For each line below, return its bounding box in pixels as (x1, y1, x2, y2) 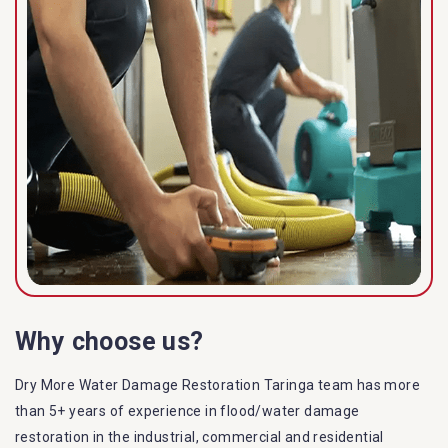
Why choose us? (15, 327, 204, 357)
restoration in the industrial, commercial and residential (15, 429, 384, 446)
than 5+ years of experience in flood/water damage (15, 403, 360, 420)
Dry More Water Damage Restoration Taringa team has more (15, 377, 420, 394)
